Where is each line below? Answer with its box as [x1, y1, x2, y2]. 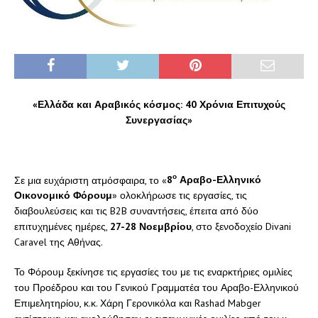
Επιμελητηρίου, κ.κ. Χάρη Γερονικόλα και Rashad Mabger [14, 297, 261, 310]
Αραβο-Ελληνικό [177, 173, 261, 187]
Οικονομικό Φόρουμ [14, 189, 112, 202]
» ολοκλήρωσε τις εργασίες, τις [112, 189, 247, 202]
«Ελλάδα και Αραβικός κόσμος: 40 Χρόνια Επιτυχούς [33, 97, 285, 111]
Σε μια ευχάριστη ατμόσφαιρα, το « [14, 173, 167, 187]
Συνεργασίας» [126, 113, 192, 126]
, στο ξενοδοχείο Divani [192, 220, 291, 234]
